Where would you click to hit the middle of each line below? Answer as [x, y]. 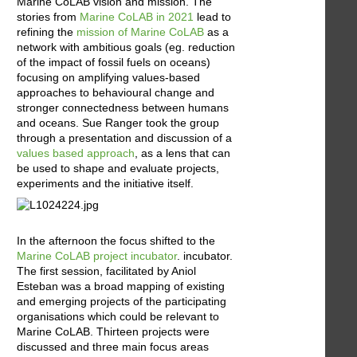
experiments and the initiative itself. [105, 184]
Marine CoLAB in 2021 [137, 17]
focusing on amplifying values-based [108, 78]
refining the [47, 32]
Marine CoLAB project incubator [97, 255]
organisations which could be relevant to [118, 316]
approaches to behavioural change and [116, 93]
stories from [48, 17]
